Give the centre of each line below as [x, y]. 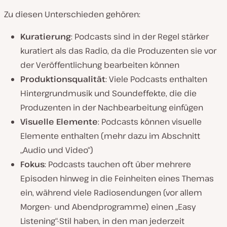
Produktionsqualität [63, 79]
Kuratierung [46, 36]
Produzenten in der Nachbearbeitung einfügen [112, 107]
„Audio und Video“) [57, 150]
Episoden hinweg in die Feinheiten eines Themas [117, 178]
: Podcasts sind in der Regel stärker [140, 36]
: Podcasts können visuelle [150, 122]
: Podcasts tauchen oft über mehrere [118, 164]
